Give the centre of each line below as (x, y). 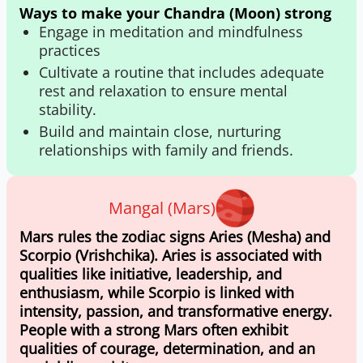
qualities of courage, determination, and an (167, 348)
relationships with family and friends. (166, 150)
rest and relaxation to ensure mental (163, 91)
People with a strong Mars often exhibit (154, 330)
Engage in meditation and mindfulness (171, 32)
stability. (68, 109)
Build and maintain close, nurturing (160, 131)
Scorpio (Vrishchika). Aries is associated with (171, 255)
